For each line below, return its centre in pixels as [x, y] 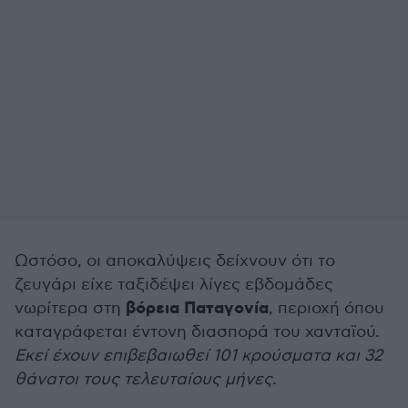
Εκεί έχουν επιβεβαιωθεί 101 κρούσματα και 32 [199, 355]
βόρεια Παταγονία [197, 308]
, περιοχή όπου [326, 308]
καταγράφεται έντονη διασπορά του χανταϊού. [197, 331]
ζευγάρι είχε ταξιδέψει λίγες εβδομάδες [174, 284]
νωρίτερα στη [70, 308]
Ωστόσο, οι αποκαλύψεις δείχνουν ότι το [175, 260]
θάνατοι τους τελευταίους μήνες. [146, 379]
